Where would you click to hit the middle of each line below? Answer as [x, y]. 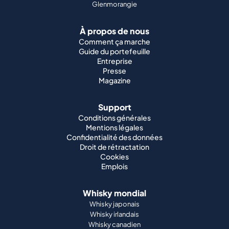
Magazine [114, 80]
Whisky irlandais [114, 214]
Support [114, 107]
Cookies [114, 156]
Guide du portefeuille [114, 51]
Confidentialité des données [114, 137]
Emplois [114, 166]
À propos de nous [114, 31]
